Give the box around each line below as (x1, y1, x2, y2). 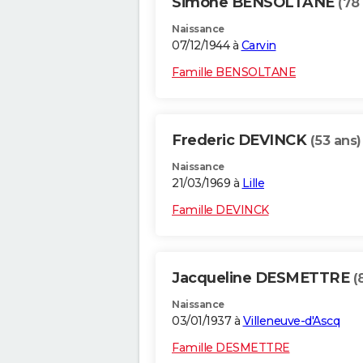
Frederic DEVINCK (172, 131, 310, 150)
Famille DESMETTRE (172, 340, 290, 356)
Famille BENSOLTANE (172, 65, 296, 80)
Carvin (241, 38, 276, 53)
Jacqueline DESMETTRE (172, 269, 353, 288)
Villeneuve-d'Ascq (242, 314, 340, 329)
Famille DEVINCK (172, 203, 269, 218)
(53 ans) (310, 133, 361, 149)
